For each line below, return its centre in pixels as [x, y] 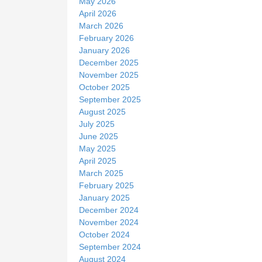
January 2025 [104, 198]
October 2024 [104, 235]
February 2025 [106, 186]
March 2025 [101, 173]
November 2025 [109, 75]
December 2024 [109, 210]
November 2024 [109, 223]
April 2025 [98, 161]
